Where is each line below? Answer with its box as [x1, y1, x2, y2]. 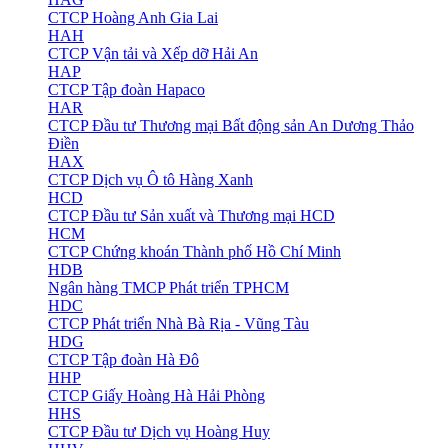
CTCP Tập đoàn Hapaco [48, 81, 205, 99]
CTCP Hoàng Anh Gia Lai [48, 9, 218, 27]
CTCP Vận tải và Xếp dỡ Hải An [48, 45, 258, 63]
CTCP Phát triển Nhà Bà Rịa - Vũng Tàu [48, 315, 309, 333]
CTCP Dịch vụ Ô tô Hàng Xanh [48, 171, 253, 189]
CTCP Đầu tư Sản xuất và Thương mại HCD [48, 207, 335, 225]
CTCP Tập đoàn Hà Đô [48, 351, 199, 369]
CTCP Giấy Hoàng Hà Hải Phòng [48, 387, 265, 405]
